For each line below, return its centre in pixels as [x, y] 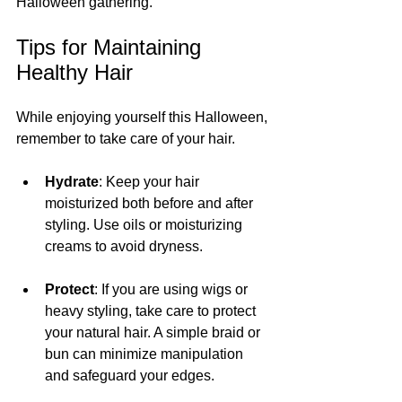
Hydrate [72, 181]
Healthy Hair [74, 72]
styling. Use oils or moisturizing [145, 224]
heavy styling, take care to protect [152, 310]
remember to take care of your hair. [126, 138]
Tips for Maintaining [112, 47]
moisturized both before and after [151, 203]
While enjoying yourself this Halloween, [144, 117]
